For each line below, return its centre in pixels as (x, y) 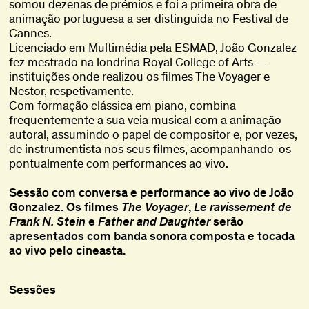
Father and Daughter (154, 222)
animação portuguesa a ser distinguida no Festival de (149, 19)
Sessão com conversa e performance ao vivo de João (152, 193)
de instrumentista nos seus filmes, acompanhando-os (150, 149)
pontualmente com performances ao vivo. (119, 164)
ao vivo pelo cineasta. (68, 251)
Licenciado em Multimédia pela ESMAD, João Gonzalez (153, 48)
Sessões (33, 290)
